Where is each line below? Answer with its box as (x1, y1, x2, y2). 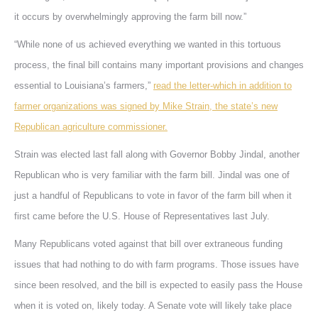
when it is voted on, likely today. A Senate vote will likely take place (14, 300, 292, 311)
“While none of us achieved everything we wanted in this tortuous (14, 39, 281, 50)
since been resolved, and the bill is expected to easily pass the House (14, 280, 302, 290)
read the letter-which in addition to (153, 80, 292, 91)
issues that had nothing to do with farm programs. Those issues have (14, 259, 299, 270)
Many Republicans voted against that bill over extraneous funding (14, 238, 283, 249)
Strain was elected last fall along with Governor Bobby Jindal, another (14, 149, 300, 160)
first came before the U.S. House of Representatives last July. (14, 211, 270, 221)
